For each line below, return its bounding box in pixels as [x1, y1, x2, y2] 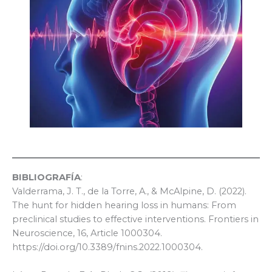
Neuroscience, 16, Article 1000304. [12, 228, 162, 239]
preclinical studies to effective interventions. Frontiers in [12, 214, 259, 225]
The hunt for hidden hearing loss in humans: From [12, 200, 236, 211]
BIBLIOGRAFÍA [12, 172, 81, 183]
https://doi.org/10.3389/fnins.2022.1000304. [12, 242, 203, 253]
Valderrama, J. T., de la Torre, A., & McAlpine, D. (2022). [12, 186, 246, 197]
